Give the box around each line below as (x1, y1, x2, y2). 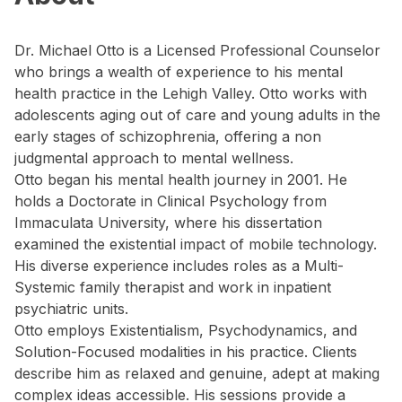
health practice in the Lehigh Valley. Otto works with (14, 84, 367, 102)
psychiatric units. (14, 300, 128, 318)
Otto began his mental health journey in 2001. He (14, 170, 347, 188)
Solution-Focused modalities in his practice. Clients (14, 343, 357, 361)
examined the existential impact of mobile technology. (14, 235, 377, 253)
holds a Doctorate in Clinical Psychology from (14, 192, 327, 210)
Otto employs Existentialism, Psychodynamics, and (14, 321, 357, 339)
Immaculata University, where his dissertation (14, 214, 322, 232)
